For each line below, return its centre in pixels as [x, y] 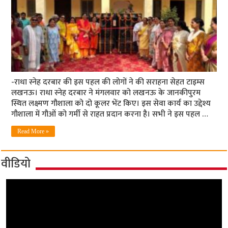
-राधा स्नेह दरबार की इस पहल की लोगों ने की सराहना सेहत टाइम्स [108, 82]
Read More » [33, 132]
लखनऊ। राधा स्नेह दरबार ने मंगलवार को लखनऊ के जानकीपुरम [106, 93]
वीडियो [16, 164]
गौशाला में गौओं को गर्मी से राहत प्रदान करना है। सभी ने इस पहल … [110, 115]
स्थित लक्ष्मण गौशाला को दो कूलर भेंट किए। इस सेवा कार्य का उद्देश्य [111, 104]
